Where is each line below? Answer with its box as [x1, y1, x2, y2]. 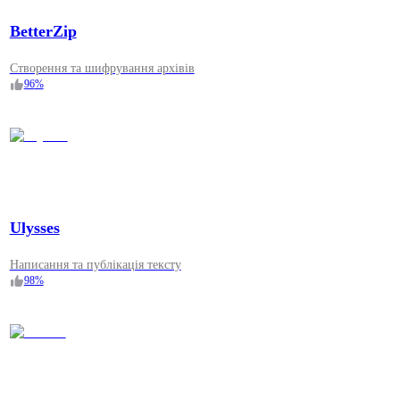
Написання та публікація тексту [9, 258, 181, 272]
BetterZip [9, 22, 77, 41]
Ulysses [9, 219, 60, 237]
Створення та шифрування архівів [9, 62, 195, 76]
